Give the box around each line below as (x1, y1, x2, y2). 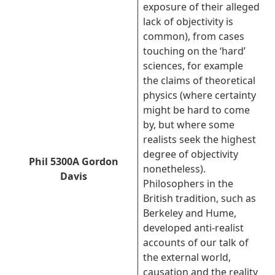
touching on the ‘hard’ (143, 44, 246, 58)
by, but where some (143, 118, 234, 131)
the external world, (143, 250, 231, 264)
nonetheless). (143, 162, 206, 176)
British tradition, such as (143, 192, 256, 205)
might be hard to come (143, 103, 250, 117)
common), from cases (143, 29, 244, 43)
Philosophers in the (143, 177, 233, 190)
